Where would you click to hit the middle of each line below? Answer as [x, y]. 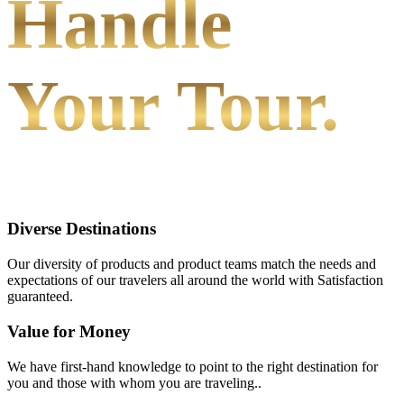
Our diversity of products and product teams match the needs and [192, 264]
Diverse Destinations [82, 229]
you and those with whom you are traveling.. [134, 382]
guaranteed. [40, 297]
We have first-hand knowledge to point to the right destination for [193, 366]
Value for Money [69, 331]
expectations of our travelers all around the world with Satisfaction [195, 280]
